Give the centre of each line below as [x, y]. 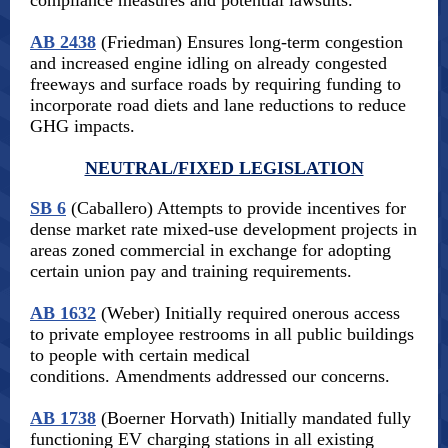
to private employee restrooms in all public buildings [222, 334]
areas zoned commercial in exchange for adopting [210, 250]
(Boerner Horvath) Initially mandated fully [253, 418]
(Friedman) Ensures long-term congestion [249, 42]
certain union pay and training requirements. [191, 271]
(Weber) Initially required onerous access [248, 313]
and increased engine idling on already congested [208, 63]
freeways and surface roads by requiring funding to [215, 84]
